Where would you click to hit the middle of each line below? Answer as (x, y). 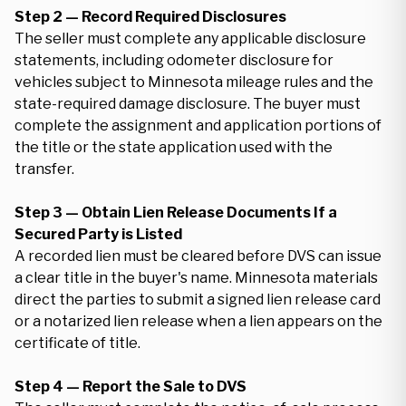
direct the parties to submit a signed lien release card (198, 300)
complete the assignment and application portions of (198, 126)
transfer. (44, 169)
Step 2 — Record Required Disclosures (150, 17)
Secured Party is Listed (98, 234)
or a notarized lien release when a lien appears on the (198, 321)
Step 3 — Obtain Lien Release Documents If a (176, 213)
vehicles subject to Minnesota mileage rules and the (194, 82)
